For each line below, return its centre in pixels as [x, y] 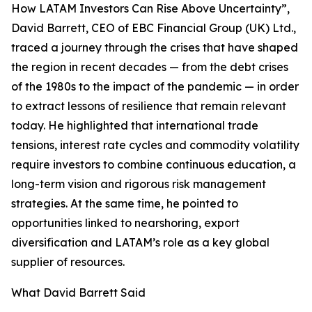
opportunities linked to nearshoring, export [125, 223]
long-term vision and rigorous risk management [139, 184]
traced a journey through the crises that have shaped [155, 48]
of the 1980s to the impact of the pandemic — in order [155, 87]
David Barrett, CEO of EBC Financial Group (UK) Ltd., [154, 28]
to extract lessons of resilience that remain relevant [149, 106]
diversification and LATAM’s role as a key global [140, 243]
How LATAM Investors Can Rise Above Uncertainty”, [150, 9]
